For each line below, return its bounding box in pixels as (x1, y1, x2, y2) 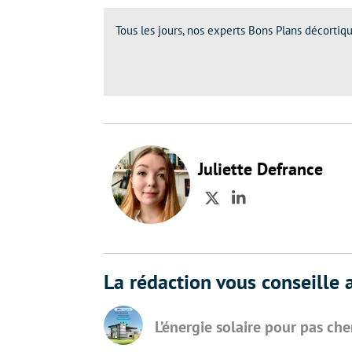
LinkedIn (238, 197, 302, 220)
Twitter (211, 197, 263, 220)
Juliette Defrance (198, 157, 323, 180)
